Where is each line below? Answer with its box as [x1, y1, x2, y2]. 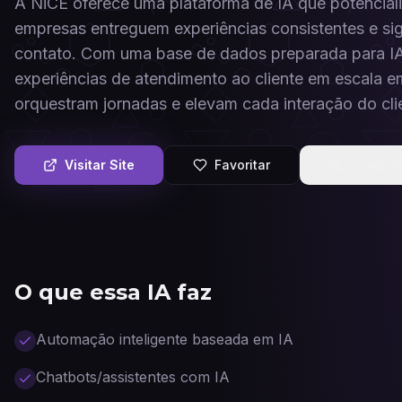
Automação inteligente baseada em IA [36, 330, 293, 348]
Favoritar [214, 157, 270, 172]
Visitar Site [65, 157, 135, 172]
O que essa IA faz [14, 279, 212, 305]
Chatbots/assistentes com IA [36, 368, 230, 386]
